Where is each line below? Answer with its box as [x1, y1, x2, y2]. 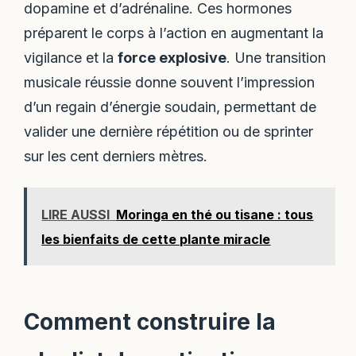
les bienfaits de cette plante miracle [41, 230, 271, 247]
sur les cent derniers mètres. [24, 148, 208, 165]
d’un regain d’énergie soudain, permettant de [24, 99, 317, 116]
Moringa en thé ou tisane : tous [116, 206, 314, 222]
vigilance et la [24, 49, 118, 67]
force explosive [118, 49, 227, 67]
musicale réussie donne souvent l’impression [24, 74, 315, 91]
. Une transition [226, 49, 327, 67]
